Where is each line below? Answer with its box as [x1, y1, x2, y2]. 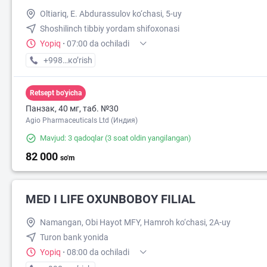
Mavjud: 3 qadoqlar [40, 133, 103, 143]
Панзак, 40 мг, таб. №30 [26, 104, 119, 114]
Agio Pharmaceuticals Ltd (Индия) [26, 116, 138, 125]
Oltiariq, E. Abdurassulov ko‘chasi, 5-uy [40, 9, 182, 19]
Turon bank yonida [40, 232, 108, 243]
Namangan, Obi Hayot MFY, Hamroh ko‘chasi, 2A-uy [40, 218, 231, 228]
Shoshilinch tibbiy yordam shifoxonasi [40, 24, 179, 34]
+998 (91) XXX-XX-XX [43, 55, 124, 66]
